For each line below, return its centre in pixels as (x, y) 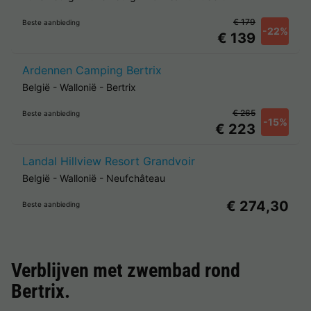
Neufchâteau (136, 178)
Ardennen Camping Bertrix (92, 70)
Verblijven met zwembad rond (126, 270)
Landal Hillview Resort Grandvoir (109, 161)
